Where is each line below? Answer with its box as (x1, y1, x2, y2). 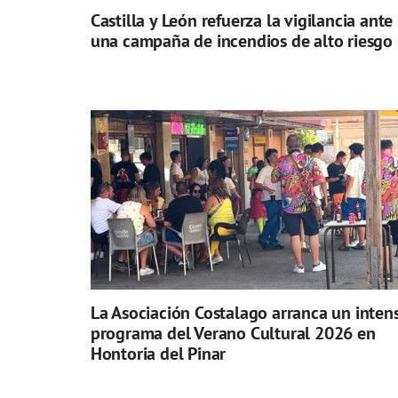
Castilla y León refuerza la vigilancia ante (90, 9, 394, 33)
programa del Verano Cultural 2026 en (90, 322, 376, 346)
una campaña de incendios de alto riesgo (90, 29, 393, 53)
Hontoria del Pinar (90, 342, 227, 366)
